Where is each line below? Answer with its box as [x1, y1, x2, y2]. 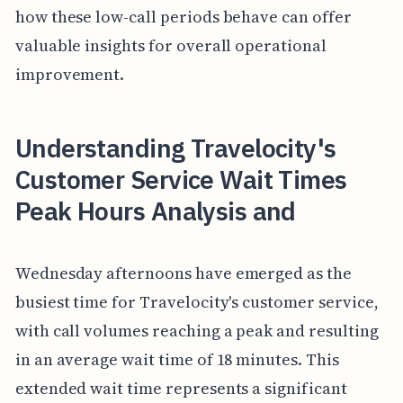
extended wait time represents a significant [14, 376, 347, 399]
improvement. [14, 62, 125, 85]
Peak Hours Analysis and [14, 193, 296, 228]
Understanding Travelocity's [14, 130, 336, 165]
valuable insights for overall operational [14, 33, 327, 57]
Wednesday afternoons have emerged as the [14, 261, 352, 284]
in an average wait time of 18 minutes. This [14, 347, 339, 371]
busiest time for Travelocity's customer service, [14, 290, 379, 313]
